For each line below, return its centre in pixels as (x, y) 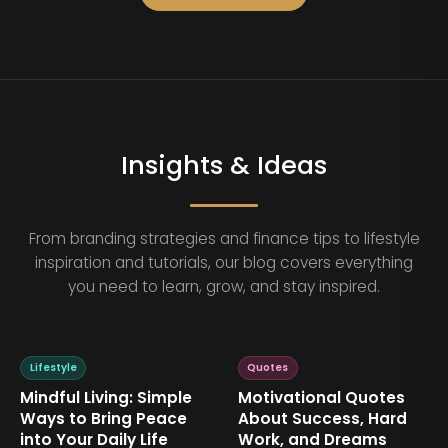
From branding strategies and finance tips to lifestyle (224, 239)
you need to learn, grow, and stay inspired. (224, 287)
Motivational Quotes (321, 398)
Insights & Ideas (224, 165)
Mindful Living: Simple (106, 398)
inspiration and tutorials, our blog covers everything (224, 263)
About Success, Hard (322, 419)
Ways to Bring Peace (104, 419)
